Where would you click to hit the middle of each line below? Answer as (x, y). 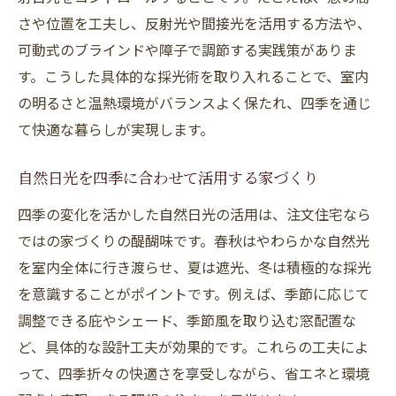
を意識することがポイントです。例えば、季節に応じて (194, 293)
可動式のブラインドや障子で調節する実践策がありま (187, 49)
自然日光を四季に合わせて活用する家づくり (168, 180)
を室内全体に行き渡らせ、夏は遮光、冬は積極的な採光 (194, 267)
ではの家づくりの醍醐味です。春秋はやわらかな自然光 (194, 240)
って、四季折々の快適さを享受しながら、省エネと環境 (194, 373)
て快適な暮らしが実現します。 (116, 129)
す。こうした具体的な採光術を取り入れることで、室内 (193, 76)
